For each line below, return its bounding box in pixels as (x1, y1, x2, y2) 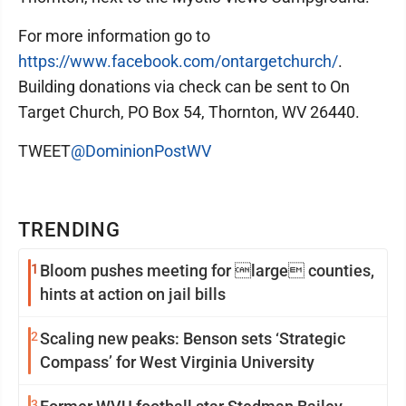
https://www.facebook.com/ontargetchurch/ (18, 52, 338, 71)
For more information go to (18, 26, 210, 45)
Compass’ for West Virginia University (40, 353, 314, 372)
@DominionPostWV (71, 141, 211, 160)
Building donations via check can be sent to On (18, 77, 350, 96)
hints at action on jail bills (40, 285, 226, 304)
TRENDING (18, 218, 121, 241)
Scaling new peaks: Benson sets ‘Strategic (40, 329, 345, 348)
